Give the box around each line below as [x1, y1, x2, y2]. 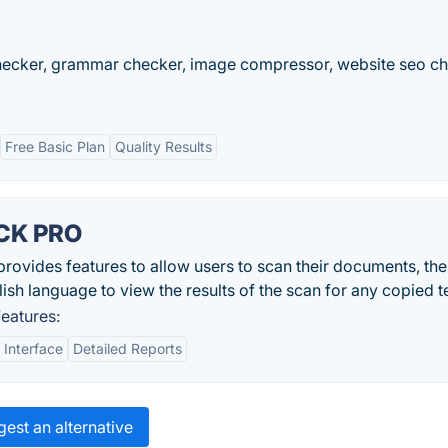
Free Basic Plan [5, 138, 105, 155]
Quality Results [115, 138, 212, 155]
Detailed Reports [73, 340, 182, 357]
